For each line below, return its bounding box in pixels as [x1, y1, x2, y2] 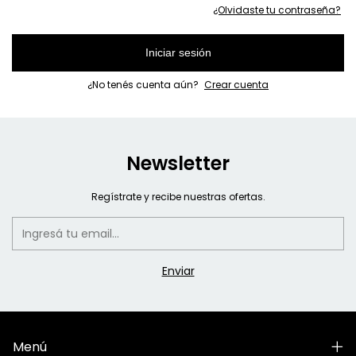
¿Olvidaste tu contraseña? [213, 3, 341, 17]
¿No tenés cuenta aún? [87, 78, 201, 91]
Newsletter [126, 150, 230, 176]
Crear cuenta [204, 78, 269, 91]
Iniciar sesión [145, 46, 211, 59]
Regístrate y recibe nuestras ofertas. [91, 190, 265, 203]
